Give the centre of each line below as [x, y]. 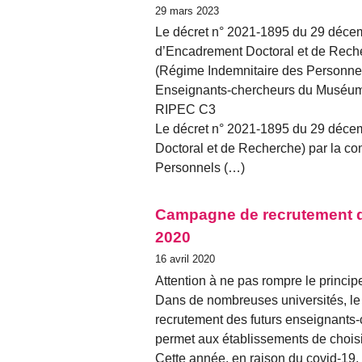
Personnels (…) [200, 168]
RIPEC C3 [185, 110]
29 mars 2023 [187, 11]
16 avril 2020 [185, 259]
